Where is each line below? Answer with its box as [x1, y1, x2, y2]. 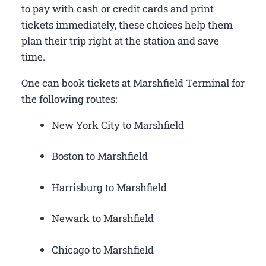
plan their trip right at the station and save [21, 33, 219, 47]
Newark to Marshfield [52, 211, 154, 226]
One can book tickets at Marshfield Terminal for [21, 75, 245, 90]
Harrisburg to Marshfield [52, 180, 167, 194]
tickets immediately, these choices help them [21, 17, 233, 31]
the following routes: [21, 91, 117, 106]
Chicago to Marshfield [52, 242, 154, 256]
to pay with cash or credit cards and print [21, 1, 214, 15]
